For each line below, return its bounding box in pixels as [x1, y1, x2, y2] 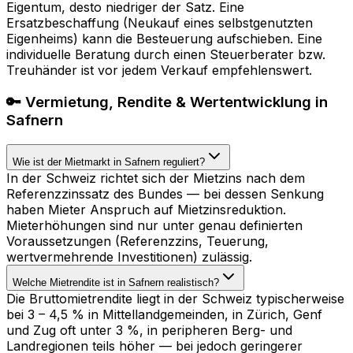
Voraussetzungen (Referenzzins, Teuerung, [6, 232, 269, 249]
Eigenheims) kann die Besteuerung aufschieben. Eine [6, 31, 322, 47]
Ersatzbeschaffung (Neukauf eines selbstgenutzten [6, 15, 313, 32]
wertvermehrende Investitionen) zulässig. [6, 248, 252, 265]
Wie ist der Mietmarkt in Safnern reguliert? [13, 155, 205, 168]
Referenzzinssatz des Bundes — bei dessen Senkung [6, 185, 324, 202]
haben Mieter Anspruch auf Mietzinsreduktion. [6, 201, 286, 217]
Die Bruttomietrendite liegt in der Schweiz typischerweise [6, 290, 344, 307]
